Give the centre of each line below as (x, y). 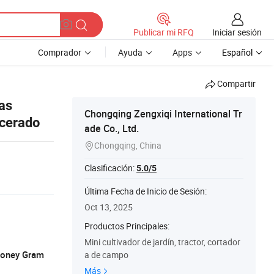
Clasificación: (110, 168)
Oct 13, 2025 (109, 207)
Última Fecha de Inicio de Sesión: (146, 191)
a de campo (106, 255)
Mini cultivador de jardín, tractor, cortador (162, 242)
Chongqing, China (128, 145)
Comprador (60, 52)
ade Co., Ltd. (112, 128)
